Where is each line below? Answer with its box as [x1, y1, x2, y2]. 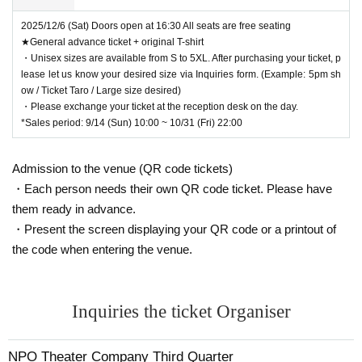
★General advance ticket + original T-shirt [21, 36, 204, 48]
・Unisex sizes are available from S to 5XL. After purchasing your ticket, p [21, 52, 341, 64]
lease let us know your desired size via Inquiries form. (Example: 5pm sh [21, 68, 341, 80]
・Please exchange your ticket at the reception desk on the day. [21, 100, 298, 112]
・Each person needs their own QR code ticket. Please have [12, 181, 332, 196]
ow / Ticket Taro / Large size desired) [21, 84, 181, 96]
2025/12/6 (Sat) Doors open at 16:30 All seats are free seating [21, 19, 291, 32]
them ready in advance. [12, 201, 136, 216]
